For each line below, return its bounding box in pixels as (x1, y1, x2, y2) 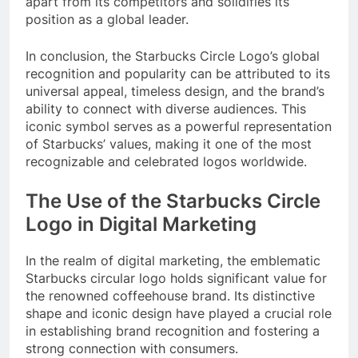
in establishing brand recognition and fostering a (26, 322, 320, 339)
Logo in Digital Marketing (26, 212, 257, 236)
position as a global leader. (26, 10, 189, 27)
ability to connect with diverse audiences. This (26, 100, 306, 117)
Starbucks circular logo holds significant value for (26, 269, 327, 286)
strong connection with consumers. (26, 340, 238, 356)
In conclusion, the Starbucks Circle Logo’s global (26, 47, 320, 64)
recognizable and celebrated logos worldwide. (26, 153, 307, 169)
